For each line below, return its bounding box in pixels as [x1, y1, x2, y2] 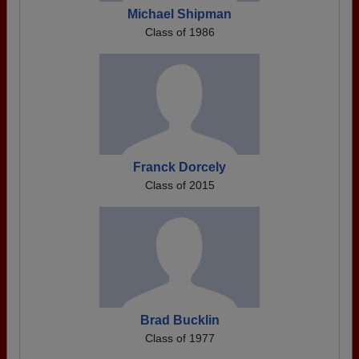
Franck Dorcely [133, 160, 226, 174]
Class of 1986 [144, 26, 215, 38]
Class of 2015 [144, 179, 215, 192]
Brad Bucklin [139, 313, 220, 327]
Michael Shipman [127, 7, 232, 21]
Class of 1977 [144, 332, 215, 345]
